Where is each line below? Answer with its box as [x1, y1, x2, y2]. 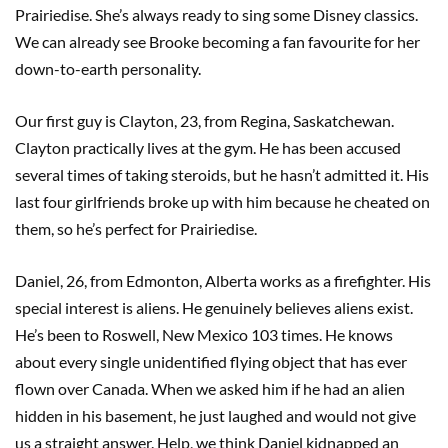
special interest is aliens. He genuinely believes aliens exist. [15, 297, 413, 317]
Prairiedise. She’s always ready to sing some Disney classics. [15, 4, 418, 24]
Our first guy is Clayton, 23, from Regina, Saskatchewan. [15, 110, 394, 130]
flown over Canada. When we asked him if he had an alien [15, 378, 405, 398]
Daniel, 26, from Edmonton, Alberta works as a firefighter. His [15, 270, 431, 290]
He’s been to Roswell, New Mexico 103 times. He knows [15, 324, 393, 344]
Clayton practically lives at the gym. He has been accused [15, 137, 401, 157]
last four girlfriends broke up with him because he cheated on [15, 191, 430, 211]
